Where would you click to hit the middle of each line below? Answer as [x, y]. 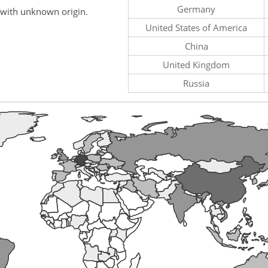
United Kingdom [196, 64]
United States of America [196, 27]
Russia [196, 83]
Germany [196, 9]
